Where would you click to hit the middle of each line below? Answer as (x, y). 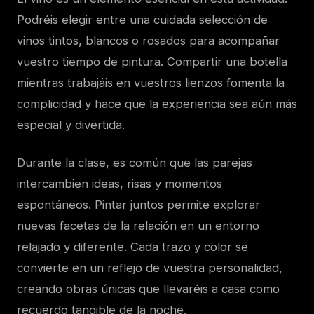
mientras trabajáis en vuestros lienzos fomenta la (151, 83)
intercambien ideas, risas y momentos (120, 184)
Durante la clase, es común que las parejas (135, 163)
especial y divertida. (71, 125)
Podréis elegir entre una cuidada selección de (142, 20)
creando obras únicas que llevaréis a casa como (148, 289)
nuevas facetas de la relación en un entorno (138, 226)
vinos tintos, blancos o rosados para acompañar (148, 41)
